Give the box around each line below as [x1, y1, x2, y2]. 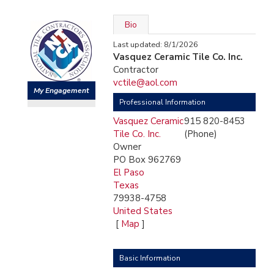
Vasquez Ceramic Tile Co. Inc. [113, 51, 243, 63]
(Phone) [184, 128, 217, 140]
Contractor [113, 64, 158, 76]
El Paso [113, 166, 144, 179]
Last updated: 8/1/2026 [113, 39, 198, 50]
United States [113, 205, 172, 217]
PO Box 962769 [113, 154, 181, 166]
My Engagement [33, 86, 89, 95]
